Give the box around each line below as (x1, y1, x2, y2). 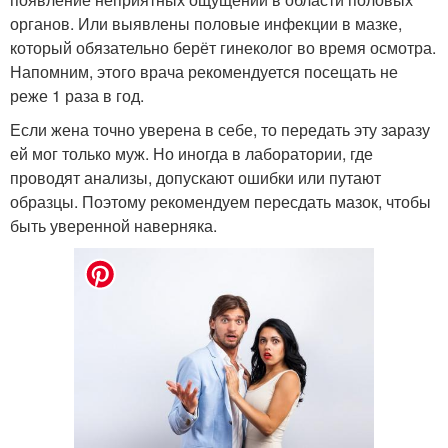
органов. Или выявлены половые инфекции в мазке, (10, 11, 402, 35)
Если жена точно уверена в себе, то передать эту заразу (10, 117, 430, 141)
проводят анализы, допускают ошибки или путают (10, 165, 381, 189)
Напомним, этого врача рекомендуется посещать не (10, 59, 398, 83)
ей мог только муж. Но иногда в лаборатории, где (10, 141, 373, 165)
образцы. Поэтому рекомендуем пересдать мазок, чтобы (10, 189, 431, 213)
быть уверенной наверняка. (10, 213, 217, 237)
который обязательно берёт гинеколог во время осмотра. (10, 35, 436, 59)
